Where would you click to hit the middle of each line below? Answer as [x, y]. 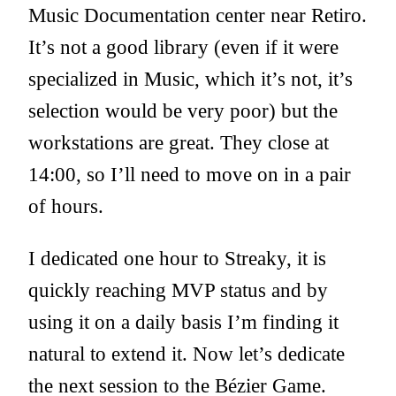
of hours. [66, 206]
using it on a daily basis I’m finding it [183, 322]
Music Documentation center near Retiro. [198, 15]
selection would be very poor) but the [183, 111]
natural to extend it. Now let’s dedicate [187, 354]
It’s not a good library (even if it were [183, 47]
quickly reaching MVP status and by [178, 290]
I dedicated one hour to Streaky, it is [177, 259]
